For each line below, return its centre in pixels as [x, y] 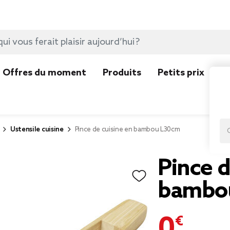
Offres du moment [44, 73]
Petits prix [181, 73]
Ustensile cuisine [37, 130]
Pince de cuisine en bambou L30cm [127, 130]
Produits [122, 73]
